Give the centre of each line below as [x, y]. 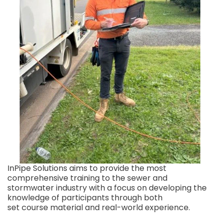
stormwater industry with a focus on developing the [107, 188]
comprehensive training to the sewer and [87, 178]
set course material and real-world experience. [99, 207]
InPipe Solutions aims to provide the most [87, 168]
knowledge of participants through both [85, 197]
